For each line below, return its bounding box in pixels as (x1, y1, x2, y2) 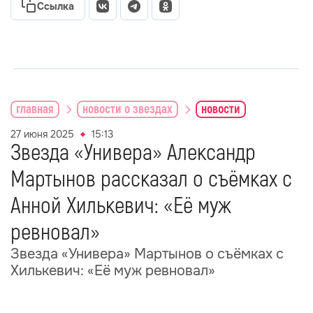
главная (16, 101, 54, 117)
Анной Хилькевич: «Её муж (10, 192, 231, 220)
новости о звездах (82, 101, 173, 117)
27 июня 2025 (10, 128, 74, 140)
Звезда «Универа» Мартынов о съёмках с (10, 245, 284, 263)
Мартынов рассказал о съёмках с (10, 166, 292, 194)
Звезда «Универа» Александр (10, 139, 256, 167)
